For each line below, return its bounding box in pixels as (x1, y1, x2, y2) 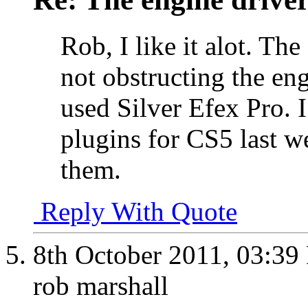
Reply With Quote (34, 196, 237, 226)
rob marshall (33, 270, 168, 300)
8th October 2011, (33, 239, 236, 269)
